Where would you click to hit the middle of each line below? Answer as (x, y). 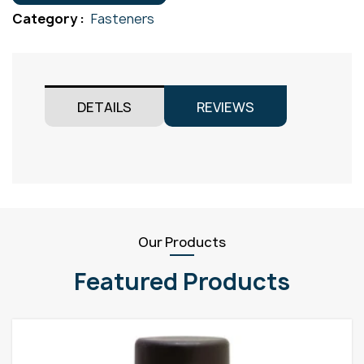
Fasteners (123, 19)
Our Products (182, 243)
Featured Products (182, 282)
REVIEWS (225, 108)
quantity (43, 28)
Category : (50, 19)
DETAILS (104, 108)
